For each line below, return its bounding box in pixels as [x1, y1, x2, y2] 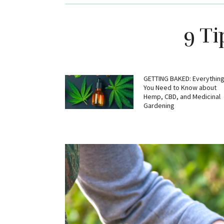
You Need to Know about [143, 83, 216, 92]
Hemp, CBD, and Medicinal [143, 92, 220, 101]
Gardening [143, 101, 174, 110]
